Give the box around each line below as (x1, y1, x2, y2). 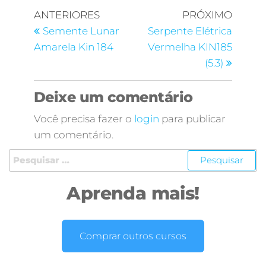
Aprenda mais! (66, 182, 199, 204)
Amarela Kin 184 (33, 40, 113, 53)
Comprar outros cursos (80, 230, 186, 242)
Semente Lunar (42, 24, 119, 37)
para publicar (159, 112, 226, 125)
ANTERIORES (33, 8, 100, 21)
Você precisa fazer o (33, 112, 134, 125)
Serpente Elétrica (148, 24, 233, 37)
